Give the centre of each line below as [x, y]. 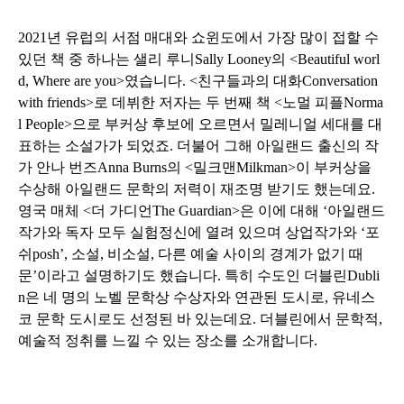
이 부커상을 [334, 167]
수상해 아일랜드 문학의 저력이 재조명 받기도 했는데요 [195, 189]
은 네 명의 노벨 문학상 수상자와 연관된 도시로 [175, 297]
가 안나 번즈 [58, 167]
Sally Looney [233, 59]
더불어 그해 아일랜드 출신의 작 [278, 146]
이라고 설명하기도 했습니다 [127, 275]
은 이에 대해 [281, 211]
